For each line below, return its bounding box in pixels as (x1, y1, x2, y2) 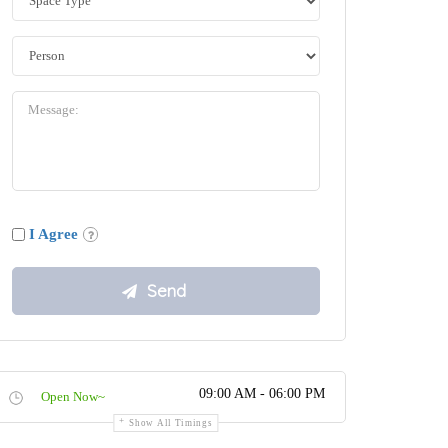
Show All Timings (129, 418, 213, 429)
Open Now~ (41, 389, 105, 405)
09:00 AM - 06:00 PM (199, 386, 325, 402)
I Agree (29, 226, 78, 243)
